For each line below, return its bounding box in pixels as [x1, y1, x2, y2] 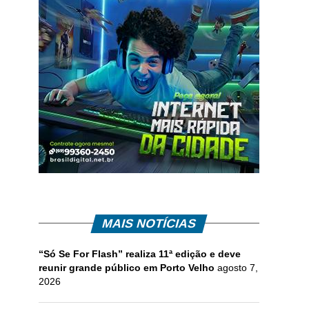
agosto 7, [217, 261, 258, 273]
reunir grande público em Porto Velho [39, 261, 215, 273]
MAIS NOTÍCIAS [100, 216, 198, 230]
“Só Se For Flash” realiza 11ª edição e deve [39, 248, 241, 259]
